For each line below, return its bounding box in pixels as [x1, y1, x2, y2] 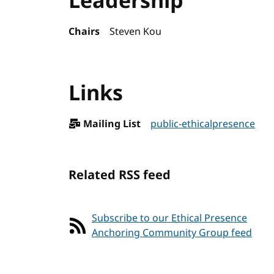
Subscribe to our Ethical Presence [92, 211, 247, 226]
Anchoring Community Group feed [92, 226, 252, 240]
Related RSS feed [68, 166, 171, 184]
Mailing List [81, 117, 141, 131]
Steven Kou [109, 24, 161, 39]
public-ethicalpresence [150, 117, 255, 131]
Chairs [68, 24, 100, 39]
